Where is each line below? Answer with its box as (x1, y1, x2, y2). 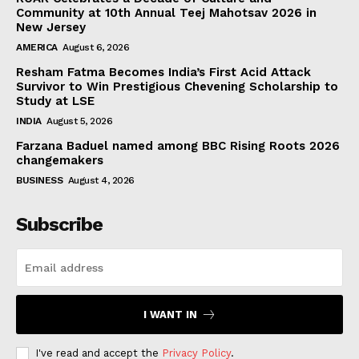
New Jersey (16, 19, 86, 34)
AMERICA (16, 41, 58, 53)
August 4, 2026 (67, 174, 135, 186)
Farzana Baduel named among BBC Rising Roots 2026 (16, 138, 340, 153)
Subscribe (16, 212, 103, 236)
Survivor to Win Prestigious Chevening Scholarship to (16, 79, 338, 94)
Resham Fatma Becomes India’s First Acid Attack (16, 64, 311, 79)
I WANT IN (143, 308, 197, 321)
